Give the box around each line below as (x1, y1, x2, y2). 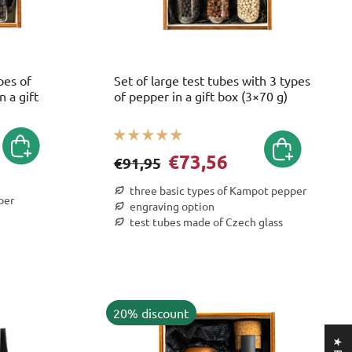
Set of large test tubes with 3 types (113, 72, 310, 88)
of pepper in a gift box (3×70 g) (113, 88, 288, 104)
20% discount (113, 304, 189, 321)
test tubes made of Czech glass (129, 214, 283, 229)
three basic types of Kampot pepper (129, 183, 306, 197)
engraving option (129, 199, 214, 213)
